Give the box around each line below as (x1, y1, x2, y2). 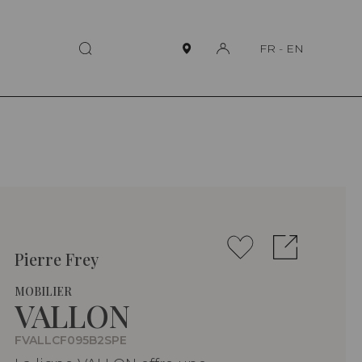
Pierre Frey (15, 248, 99, 271)
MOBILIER (15, 284, 72, 300)
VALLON (15, 295, 130, 337)
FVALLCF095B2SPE (15, 333, 127, 348)
